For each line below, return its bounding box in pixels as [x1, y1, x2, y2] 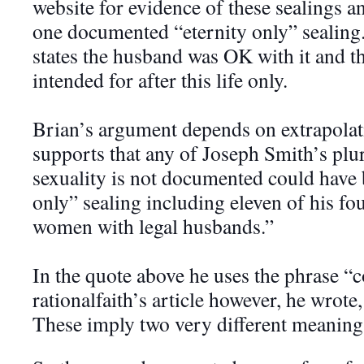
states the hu [32, 41, 134, 69]
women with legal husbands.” [32, 212, 274, 240]
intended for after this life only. [32, 66, 288, 93]
